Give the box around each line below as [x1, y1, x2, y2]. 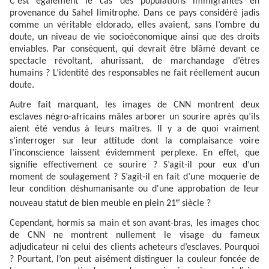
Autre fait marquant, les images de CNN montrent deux [10, 100, 259, 110]
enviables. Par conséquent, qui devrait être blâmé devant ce [10, 44, 259, 55]
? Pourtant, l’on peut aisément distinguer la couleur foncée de [10, 255, 259, 265]
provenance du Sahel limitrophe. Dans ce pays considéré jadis [10, 8, 259, 19]
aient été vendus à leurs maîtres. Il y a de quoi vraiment [10, 124, 259, 134]
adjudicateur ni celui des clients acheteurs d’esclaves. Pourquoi [10, 243, 259, 253]
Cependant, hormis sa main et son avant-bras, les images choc [10, 219, 259, 229]
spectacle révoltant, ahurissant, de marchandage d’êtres [10, 56, 259, 67]
